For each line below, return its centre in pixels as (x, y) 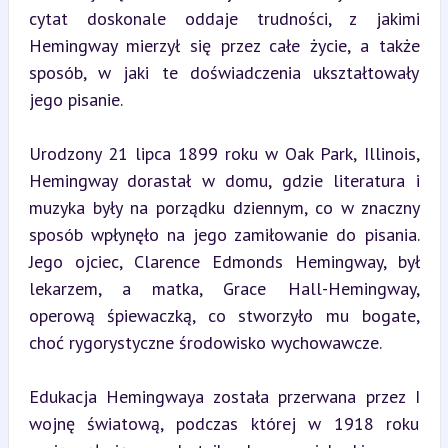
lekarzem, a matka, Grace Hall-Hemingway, (224, 288)
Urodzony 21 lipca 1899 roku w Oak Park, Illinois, (224, 153)
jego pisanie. (75, 99)
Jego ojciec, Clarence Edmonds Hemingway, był (224, 261)
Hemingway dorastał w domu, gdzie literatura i (224, 180)
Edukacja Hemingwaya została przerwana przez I (224, 396)
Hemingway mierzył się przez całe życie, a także (224, 45)
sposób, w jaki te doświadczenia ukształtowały (224, 72)
